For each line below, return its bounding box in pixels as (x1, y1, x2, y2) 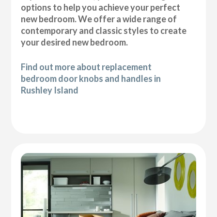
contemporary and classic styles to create (21, 25, 187, 36)
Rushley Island (21, 84, 79, 95)
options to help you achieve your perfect (21, 1, 181, 13)
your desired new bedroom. (21, 36, 128, 47)
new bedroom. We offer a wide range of (21, 13, 177, 24)
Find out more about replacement (21, 61, 152, 72)
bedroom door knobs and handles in (21, 73, 161, 84)
